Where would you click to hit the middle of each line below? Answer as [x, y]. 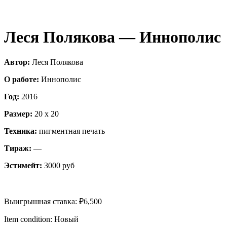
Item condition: [28, 219]
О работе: [22, 79]
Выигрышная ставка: [41, 201]
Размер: [18, 113]
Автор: [17, 62]
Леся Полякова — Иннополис [112, 37]
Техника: [21, 131]
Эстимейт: [23, 165]
